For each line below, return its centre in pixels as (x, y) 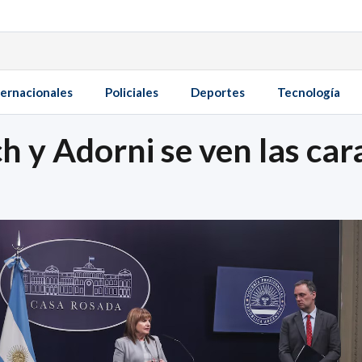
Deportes (218, 92)
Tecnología (309, 92)
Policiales (132, 92)
